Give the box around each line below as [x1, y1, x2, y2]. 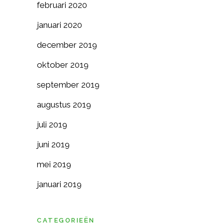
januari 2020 [37, 20, 82, 30]
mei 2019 [37, 159, 71, 169]
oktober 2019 [37, 60, 89, 70]
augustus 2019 [37, 100, 91, 110]
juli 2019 [37, 119, 67, 129]
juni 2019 [37, 139, 70, 149]
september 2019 [37, 80, 100, 90]
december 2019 [37, 40, 97, 50]
